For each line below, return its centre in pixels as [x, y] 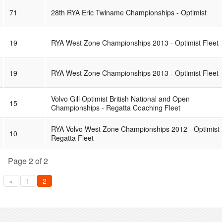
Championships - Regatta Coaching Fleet [115, 107]
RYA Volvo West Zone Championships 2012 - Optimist [135, 129]
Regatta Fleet [72, 138]
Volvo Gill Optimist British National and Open [120, 98]
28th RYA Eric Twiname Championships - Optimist [129, 12]
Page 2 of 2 [28, 161]
